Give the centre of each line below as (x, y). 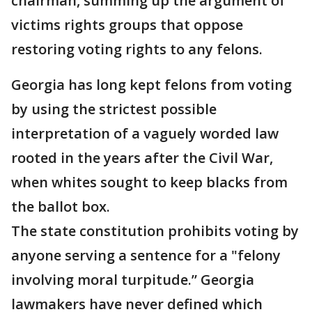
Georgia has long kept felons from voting (151, 85)
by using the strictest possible (114, 109)
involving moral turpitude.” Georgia (133, 280)
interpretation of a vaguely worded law (145, 133)
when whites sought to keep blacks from (149, 182)
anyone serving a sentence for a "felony (146, 255)
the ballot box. (61, 206)
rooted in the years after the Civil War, (142, 158)
